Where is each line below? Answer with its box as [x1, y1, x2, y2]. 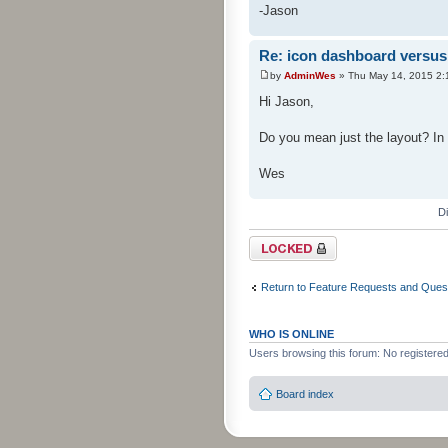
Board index [276, 388, 334, 401]
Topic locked [249, 235, 310, 248]
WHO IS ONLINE [249, 327, 334, 340]
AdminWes [284, 69, 336, 81]
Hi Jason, [259, 93, 314, 109]
